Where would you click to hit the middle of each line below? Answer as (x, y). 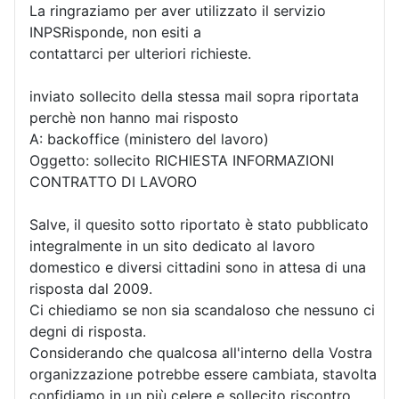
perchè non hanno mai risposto (134, 117)
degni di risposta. (88, 331)
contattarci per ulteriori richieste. (140, 53)
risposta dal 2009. (91, 288)
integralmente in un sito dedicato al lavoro (172, 245)
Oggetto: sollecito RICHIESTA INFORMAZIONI (182, 160)
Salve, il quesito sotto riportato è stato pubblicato (199, 224)
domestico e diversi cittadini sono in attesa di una (198, 267)
